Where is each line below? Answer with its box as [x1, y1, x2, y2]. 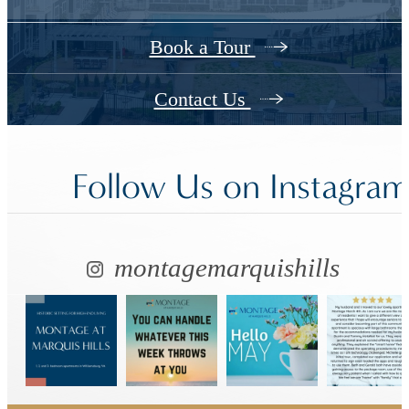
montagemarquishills [107, 252, 340, 282]
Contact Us [153, 88, 251, 111]
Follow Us [72, 166, 223, 208]
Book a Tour [149, 36, 256, 59]
